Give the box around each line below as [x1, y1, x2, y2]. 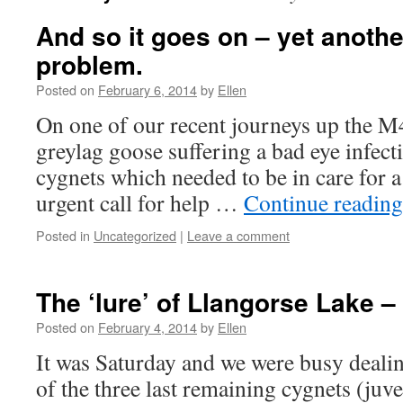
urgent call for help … [36, 187, 244, 218]
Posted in [36, 226, 90, 245]
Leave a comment [187, 226, 290, 245]
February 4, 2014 [98, 318, 197, 336]
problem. [36, 46, 143, 83]
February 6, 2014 [98, 80, 197, 99]
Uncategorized [94, 226, 176, 245]
